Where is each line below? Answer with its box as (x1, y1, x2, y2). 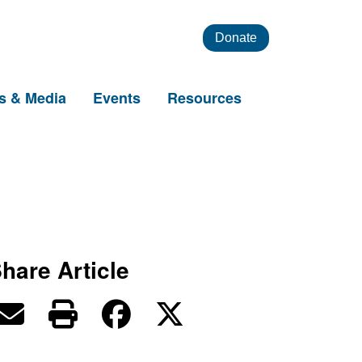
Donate (215, 31, 257, 44)
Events (93, 87, 145, 109)
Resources (167, 87, 246, 109)
